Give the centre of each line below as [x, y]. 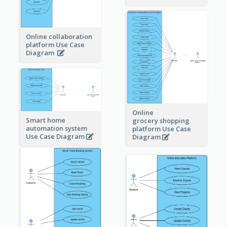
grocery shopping [161, 120]
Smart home [45, 120]
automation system [56, 128]
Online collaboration [59, 36]
